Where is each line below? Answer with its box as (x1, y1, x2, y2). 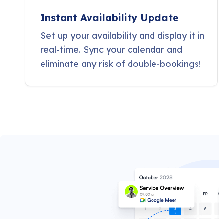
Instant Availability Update (40, 11, 178, 24)
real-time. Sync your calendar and (40, 44, 182, 56)
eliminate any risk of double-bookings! (40, 58, 201, 70)
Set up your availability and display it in (40, 30, 204, 42)
